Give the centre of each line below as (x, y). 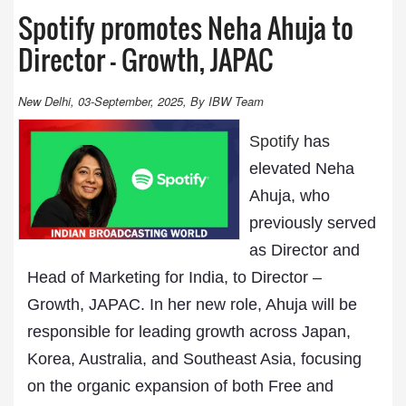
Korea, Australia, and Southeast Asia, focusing (194, 359)
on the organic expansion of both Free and (180, 386)
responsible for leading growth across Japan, (189, 332)
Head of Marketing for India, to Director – (174, 277)
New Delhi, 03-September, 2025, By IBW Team (141, 101)
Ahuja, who (289, 196)
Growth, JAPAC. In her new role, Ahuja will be (192, 304)
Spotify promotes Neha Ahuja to (186, 28)
